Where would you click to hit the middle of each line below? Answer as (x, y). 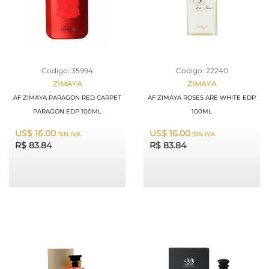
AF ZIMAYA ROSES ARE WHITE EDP (202, 97)
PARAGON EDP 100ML (67, 111)
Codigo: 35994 (67, 70)
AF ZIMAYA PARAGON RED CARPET (67, 97)
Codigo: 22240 (202, 70)
